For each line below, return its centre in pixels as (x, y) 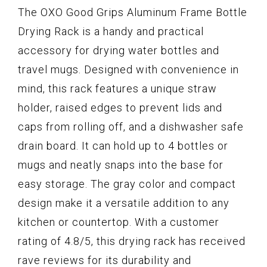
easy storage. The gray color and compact (127, 184)
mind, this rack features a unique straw (117, 89)
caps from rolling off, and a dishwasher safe (131, 127)
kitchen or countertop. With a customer (119, 222)
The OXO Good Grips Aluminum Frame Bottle (133, 13)
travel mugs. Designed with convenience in (128, 70)
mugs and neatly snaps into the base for (121, 165)
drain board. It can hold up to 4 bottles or (123, 146)
